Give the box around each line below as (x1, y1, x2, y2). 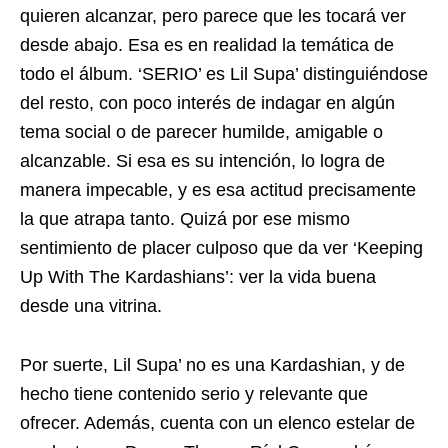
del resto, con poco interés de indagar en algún (20, 93, 395, 114)
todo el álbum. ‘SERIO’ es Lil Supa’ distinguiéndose (20, 64, 428, 85)
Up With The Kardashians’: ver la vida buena (20, 267, 376, 288)
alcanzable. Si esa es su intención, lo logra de (20, 151, 385, 172)
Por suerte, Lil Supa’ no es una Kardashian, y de (20, 355, 405, 376)
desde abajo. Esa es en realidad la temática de (20, 35, 394, 56)
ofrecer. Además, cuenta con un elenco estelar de (20, 413, 415, 434)
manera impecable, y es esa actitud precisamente (20, 180, 416, 201)
